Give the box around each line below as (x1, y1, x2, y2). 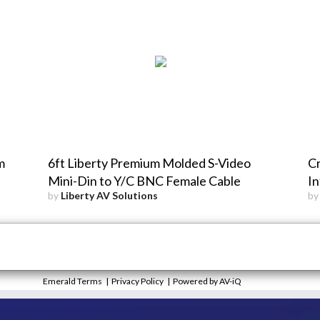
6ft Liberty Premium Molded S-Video (48, 154, 251, 171)
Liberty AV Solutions (61, 189, 159, 201)
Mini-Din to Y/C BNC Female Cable (48, 172, 241, 189)
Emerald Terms (43, 275, 102, 286)
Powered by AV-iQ (173, 275, 241, 286)
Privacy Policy (111, 275, 164, 286)
